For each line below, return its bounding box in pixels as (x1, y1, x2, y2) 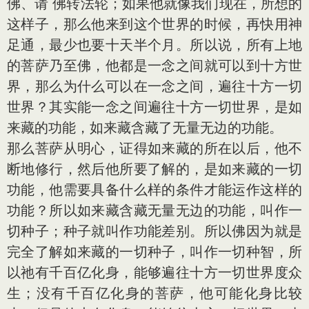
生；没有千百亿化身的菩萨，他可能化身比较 (7, 285, 302, 301)
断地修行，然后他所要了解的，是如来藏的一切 (7, 161, 302, 177)
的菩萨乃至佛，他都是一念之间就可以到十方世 (7, 57, 302, 74)
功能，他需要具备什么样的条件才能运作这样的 (7, 181, 302, 198)
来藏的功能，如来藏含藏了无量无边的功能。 (7, 119, 283, 136)
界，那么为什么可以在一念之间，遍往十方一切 (7, 78, 302, 94)
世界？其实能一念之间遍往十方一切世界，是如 (7, 99, 302, 115)
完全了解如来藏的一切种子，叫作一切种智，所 (7, 243, 302, 260)
